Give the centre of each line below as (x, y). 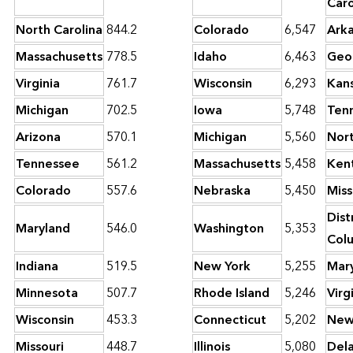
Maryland (43, 229)
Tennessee (48, 164)
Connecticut (230, 320)
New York (222, 267)
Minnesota (47, 294)
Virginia (38, 84)
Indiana (37, 267)
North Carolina (59, 30)
